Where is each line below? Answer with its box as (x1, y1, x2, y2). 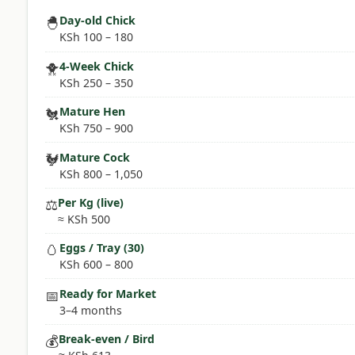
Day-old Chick (59, 13, 136, 29)
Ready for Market (59, 285, 157, 301)
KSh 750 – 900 (59, 120, 134, 136)
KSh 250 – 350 (59, 74, 134, 90)
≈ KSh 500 (58, 211, 111, 227)
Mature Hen (59, 104, 126, 120)
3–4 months (59, 302, 123, 318)
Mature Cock (59, 149, 131, 165)
